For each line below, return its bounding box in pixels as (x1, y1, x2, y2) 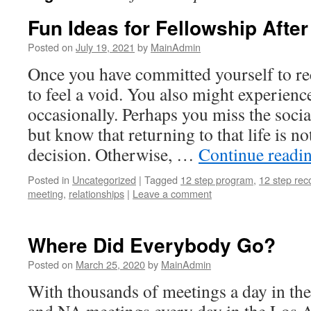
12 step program (180, 172, 253, 187)
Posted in (28, 172, 69, 187)
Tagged (144, 172, 178, 187)
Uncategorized (72, 172, 136, 187)
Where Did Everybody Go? (28, 230, 276, 259)
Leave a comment (133, 186, 212, 201)
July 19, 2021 (76, 40, 135, 54)
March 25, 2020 (76, 257, 145, 271)
